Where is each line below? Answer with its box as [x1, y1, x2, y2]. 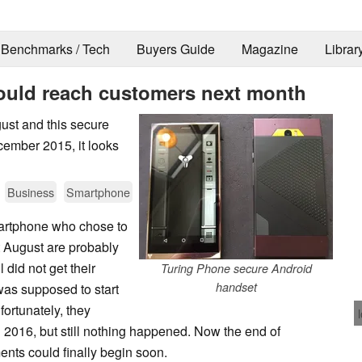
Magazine [241, 40, 298, 59]
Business [7, 183, 54, 200]
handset [215, 278, 257, 295]
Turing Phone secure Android [160, 259, 312, 276]
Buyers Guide [136, 40, 215, 59]
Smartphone [66, 183, 130, 200]
